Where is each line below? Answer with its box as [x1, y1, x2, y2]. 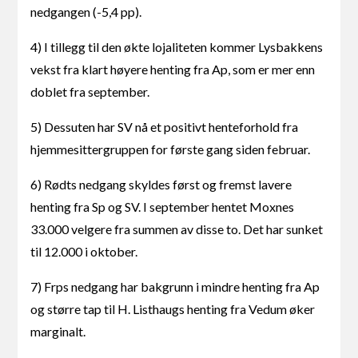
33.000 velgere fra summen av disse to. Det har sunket [30, 221, 324, 237]
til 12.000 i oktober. [30, 244, 138, 260]
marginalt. [30, 324, 86, 340]
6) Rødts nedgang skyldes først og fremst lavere [30, 177, 292, 193]
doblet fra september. [30, 84, 150, 100]
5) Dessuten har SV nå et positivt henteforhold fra [30, 119, 299, 135]
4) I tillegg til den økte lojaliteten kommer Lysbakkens [30, 39, 324, 55]
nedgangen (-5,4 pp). [30, 4, 142, 20]
